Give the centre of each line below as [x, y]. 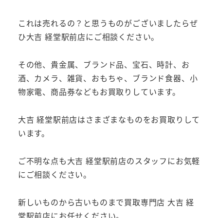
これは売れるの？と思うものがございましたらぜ [108, 23]
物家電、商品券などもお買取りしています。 [99, 92]
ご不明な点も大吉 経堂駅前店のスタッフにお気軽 [109, 160]
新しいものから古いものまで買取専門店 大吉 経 [106, 202]
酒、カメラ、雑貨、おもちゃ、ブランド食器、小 [108, 78]
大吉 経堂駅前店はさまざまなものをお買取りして [109, 119]
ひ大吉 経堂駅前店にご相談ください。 [89, 37]
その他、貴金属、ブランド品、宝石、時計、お [104, 64]
